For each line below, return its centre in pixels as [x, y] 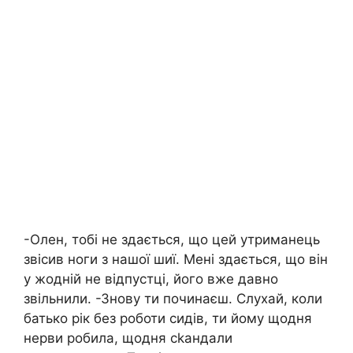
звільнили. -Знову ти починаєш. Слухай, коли [173, 299]
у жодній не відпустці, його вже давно [151, 279]
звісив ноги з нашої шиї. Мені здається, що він [176, 260]
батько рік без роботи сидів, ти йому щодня [168, 319]
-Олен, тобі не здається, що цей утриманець [172, 240]
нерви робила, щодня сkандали [128, 338]
